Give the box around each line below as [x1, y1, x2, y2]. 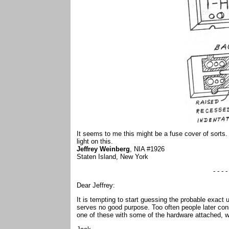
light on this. [77, 138, 113, 145]
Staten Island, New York [77, 153, 150, 161]
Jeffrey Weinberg [77, 145, 130, 153]
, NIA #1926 [130, 145, 167, 153]
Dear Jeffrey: [77, 181, 115, 189]
